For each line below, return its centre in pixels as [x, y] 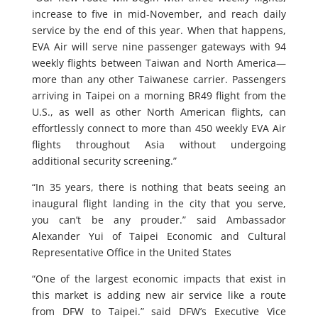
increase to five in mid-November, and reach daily [159, 13]
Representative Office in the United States [131, 252]
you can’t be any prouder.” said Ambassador [159, 219]
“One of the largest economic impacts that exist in [159, 278]
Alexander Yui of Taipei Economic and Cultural [159, 236]
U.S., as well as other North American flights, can [159, 111]
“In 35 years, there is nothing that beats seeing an [159, 187]
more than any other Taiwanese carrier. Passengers [159, 79]
